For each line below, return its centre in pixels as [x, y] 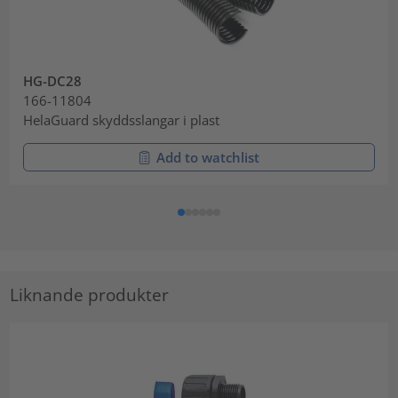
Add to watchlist [208, 157]
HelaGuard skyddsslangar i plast [122, 119]
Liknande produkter [90, 294]
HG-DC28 [53, 80]
